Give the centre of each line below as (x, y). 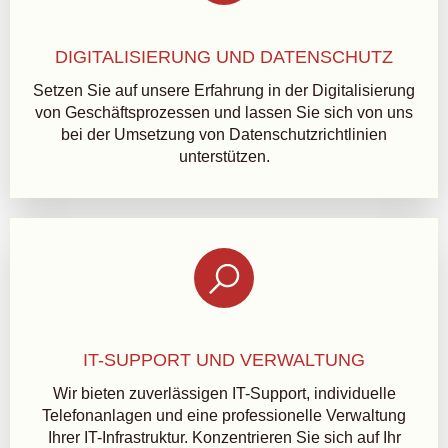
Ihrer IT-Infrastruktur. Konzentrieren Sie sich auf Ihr (224, 437)
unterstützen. (224, 156)
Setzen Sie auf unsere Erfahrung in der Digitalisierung (224, 90)
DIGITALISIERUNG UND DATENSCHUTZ (224, 57)
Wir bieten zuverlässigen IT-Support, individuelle (224, 393)
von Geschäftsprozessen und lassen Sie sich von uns (224, 112)
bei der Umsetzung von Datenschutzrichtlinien (224, 134)
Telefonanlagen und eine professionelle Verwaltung (224, 415)
